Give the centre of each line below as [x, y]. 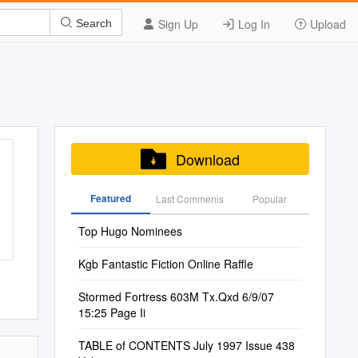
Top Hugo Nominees [130, 231]
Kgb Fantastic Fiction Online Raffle [165, 264]
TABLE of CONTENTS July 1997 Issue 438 [186, 345]
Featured [110, 198]
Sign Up [177, 24]
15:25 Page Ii [111, 312]
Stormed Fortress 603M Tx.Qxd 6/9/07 [176, 296]
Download [207, 159]
